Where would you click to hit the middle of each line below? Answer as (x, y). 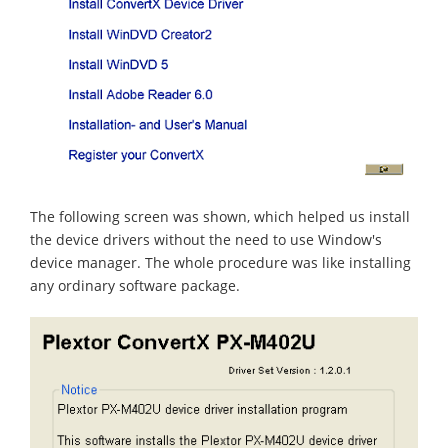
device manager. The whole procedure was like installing (220, 262)
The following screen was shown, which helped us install (220, 216)
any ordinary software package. (135, 285)
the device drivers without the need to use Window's (206, 239)
